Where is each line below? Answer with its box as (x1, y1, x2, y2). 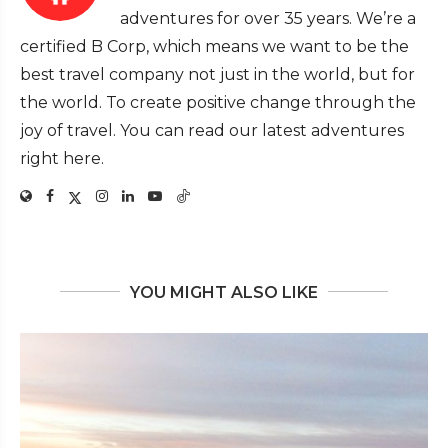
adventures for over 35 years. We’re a (120, 8, 416, 28)
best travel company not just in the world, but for (20, 64, 415, 84)
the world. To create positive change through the (20, 92, 416, 112)
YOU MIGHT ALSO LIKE (130, 282, 318, 302)
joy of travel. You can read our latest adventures (20, 120, 404, 140)
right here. (20, 148, 104, 168)
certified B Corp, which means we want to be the (20, 36, 409, 56)
